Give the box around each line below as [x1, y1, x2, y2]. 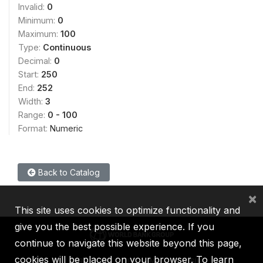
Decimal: [18, 55, 54, 66]
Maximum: [18, 28, 60, 39]
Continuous [43, 42, 91, 52]
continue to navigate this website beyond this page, [15, 237, 242, 249]
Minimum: [18, 15, 58, 25]
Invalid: [18, 1, 47, 12]
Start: [18, 69, 41, 79]
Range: [18, 109, 48, 120]
